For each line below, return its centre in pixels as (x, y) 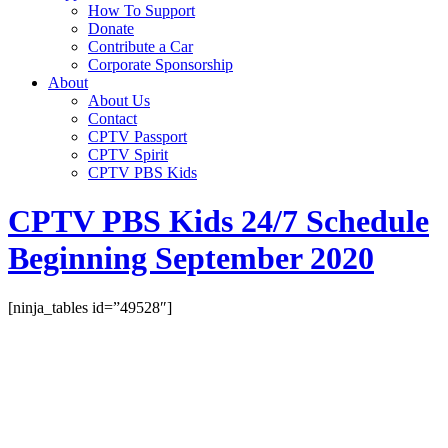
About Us (119, 100)
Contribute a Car (140, 46)
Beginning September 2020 (191, 258)
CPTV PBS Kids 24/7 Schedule (218, 221)
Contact (112, 118)
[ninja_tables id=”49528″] (90, 307)
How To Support (141, 10)
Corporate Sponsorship (160, 64)
